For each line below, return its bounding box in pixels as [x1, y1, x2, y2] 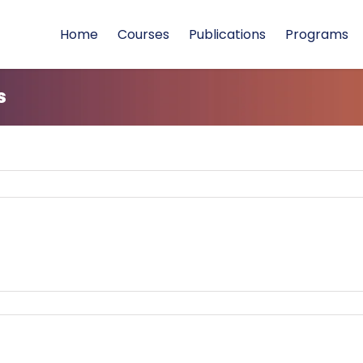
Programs [285, 25, 348, 44]
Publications [189, 25, 266, 44]
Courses [117, 25, 169, 44]
